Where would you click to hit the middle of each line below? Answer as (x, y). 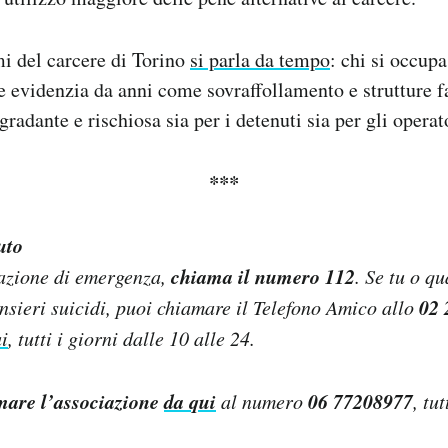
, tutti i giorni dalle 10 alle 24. (131, 337)
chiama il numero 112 (263, 275)
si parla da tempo (260, 59)
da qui (190, 400)
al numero (262, 400)
